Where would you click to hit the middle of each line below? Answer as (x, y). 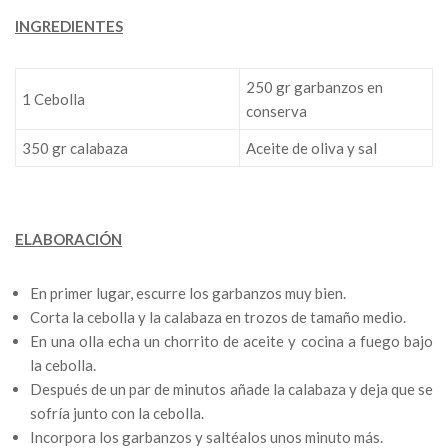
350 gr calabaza (75, 148)
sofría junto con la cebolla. (117, 413)
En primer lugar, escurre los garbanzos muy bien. (188, 293)
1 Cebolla (53, 99)
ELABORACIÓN (68, 239)
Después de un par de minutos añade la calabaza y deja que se (231, 389)
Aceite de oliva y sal (311, 148)
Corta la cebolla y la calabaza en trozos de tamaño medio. (218, 317)
